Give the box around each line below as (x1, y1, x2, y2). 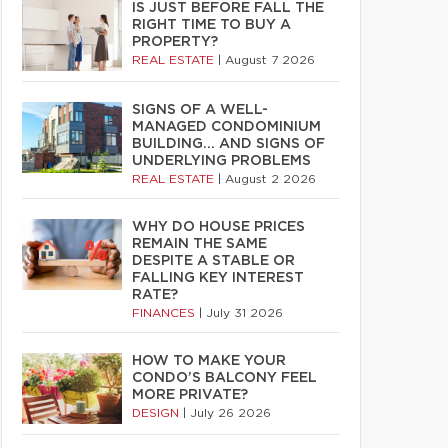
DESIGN (132, 407, 183, 419)
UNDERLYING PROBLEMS (132, 154, 311, 168)
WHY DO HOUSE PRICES (132, 220, 305, 234)
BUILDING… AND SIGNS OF (132, 137, 325, 151)
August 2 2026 (225, 173, 316, 185)
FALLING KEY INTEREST (132, 271, 304, 285)
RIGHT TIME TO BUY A (132, 18, 291, 32)
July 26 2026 (190, 407, 271, 419)
